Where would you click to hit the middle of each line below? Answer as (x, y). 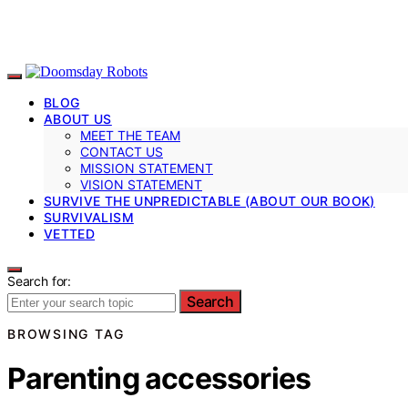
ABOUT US (78, 118)
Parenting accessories (159, 379)
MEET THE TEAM (130, 135)
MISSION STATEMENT (147, 168)
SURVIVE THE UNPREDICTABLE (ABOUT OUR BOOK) (209, 200)
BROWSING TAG (66, 333)
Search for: (40, 280)
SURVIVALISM (89, 217)
